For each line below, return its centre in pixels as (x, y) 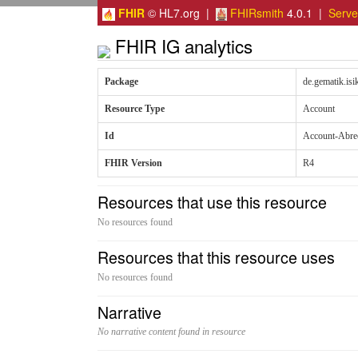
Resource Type (135, 108)
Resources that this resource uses (216, 257)
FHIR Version (133, 163)
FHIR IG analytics (181, 46)
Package (121, 81)
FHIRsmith (255, 13)
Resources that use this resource (212, 201)
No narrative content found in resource (171, 332)
